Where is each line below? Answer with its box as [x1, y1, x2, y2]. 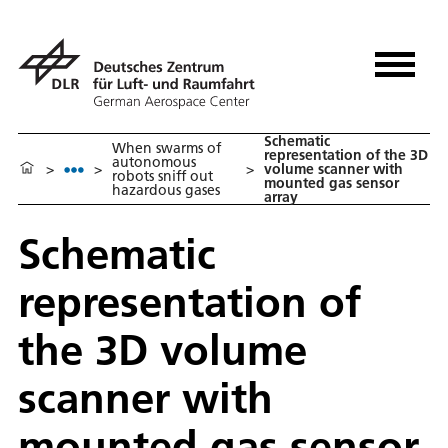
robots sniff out [112, 167, 213, 186]
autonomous [112, 153, 196, 172]
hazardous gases [112, 181, 220, 200]
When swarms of [112, 139, 221, 158]
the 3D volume [18, 323, 307, 377]
